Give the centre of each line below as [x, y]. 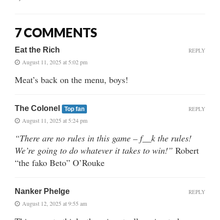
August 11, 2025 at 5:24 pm [55, 120]
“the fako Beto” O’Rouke [60, 162]
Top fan [74, 109]
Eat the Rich [37, 50]
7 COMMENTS [56, 32]
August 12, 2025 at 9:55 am [55, 203]
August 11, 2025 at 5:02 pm [55, 62]
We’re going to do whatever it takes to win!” [94, 150]
